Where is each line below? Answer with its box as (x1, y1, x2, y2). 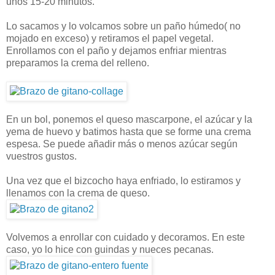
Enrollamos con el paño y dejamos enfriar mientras (6, 45, 227, 56)
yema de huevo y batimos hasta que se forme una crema (6, 126, 251, 137)
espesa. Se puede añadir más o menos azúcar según (6, 139, 238, 150)
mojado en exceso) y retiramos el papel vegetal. (6, 33, 214, 44)
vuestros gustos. (6, 151, 77, 162)
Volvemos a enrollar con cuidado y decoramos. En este (6, 232, 245, 243)
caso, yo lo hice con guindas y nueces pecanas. (6, 244, 214, 255)
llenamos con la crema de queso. (6, 188, 150, 199)
